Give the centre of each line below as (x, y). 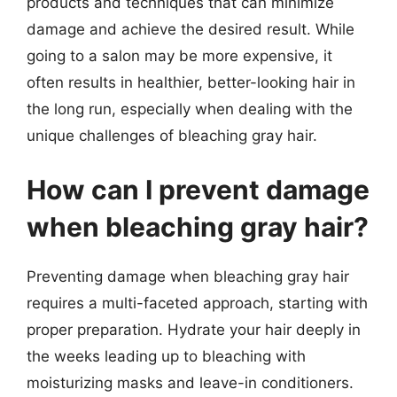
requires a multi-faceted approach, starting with (197, 303)
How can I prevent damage (198, 190)
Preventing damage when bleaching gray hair (188, 276)
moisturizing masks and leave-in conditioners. (190, 383)
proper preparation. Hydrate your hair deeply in (194, 330)
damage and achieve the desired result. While (191, 29)
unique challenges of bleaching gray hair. (172, 135)
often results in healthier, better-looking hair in (191, 82)
